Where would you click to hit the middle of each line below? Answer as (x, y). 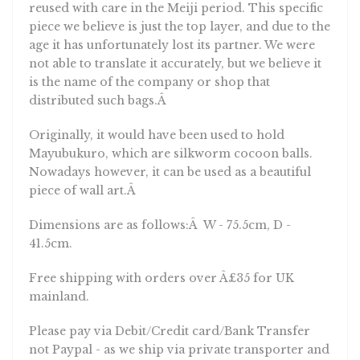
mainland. (59, 292)
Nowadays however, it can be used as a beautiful (170, 168)
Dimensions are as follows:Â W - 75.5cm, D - (160, 221)
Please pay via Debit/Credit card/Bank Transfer (170, 327)
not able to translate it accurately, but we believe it (175, 59)
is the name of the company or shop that (149, 78)
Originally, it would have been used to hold (157, 131)
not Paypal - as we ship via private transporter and (179, 345)
